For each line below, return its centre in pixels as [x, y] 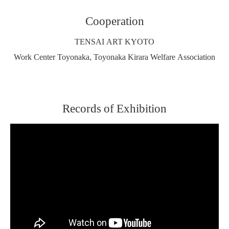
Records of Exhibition [114, 108]
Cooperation [114, 20]
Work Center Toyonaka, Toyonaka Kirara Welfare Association [114, 56]
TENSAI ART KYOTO [114, 41]
